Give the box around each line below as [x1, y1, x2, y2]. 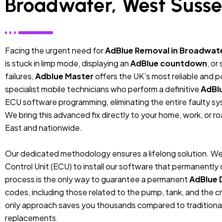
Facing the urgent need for [5, 45, 105, 55]
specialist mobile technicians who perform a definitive [5, 83, 201, 94]
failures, [5, 70, 35, 81]
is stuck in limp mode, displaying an [5, 57, 130, 68]
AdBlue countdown [130, 57, 207, 68]
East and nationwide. [5, 122, 82, 133]
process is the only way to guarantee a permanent [5, 173, 189, 184]
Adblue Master [35, 70, 94, 81]
